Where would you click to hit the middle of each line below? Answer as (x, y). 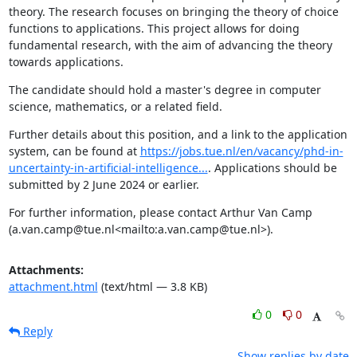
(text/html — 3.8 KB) (152, 286)
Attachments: (46, 270)
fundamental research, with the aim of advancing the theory (170, 45)
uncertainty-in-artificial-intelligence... (108, 168)
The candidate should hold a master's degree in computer (165, 90)
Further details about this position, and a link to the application (178, 134)
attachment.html (53, 286)
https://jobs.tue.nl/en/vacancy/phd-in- (241, 151)
